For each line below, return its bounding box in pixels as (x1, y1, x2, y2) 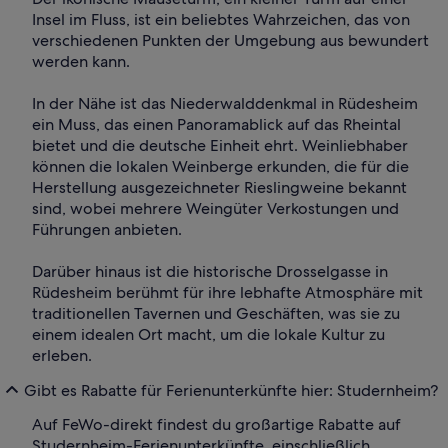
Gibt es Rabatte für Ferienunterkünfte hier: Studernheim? (24, 379, 438, 401)
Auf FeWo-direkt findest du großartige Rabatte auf (32, 414, 401, 436)
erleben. (32, 345, 92, 367)
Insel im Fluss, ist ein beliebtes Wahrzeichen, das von (32, 9, 410, 31)
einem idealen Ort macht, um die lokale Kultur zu (32, 324, 385, 346)
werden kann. (32, 51, 130, 73)
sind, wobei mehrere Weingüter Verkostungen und (32, 198, 399, 220)
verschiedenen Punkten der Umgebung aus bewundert (32, 30, 429, 52)
